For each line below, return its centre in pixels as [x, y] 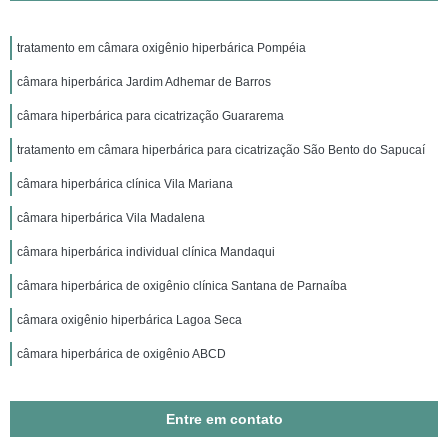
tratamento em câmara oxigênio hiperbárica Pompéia [161, 48]
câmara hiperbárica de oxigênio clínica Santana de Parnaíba [182, 286]
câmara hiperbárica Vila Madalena [111, 218]
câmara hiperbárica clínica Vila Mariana [125, 184]
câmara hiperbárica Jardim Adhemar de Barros [144, 82]
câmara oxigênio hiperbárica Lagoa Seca [129, 320]
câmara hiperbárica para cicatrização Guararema [150, 116]
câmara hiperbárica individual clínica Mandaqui [146, 252]
